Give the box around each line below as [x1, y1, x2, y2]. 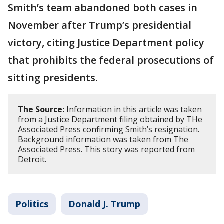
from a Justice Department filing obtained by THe [18, 114, 202, 125]
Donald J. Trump [68, 198, 140, 210]
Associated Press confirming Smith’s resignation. [18, 124, 199, 135]
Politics [15, 198, 48, 210]
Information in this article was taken [64, 104, 202, 115]
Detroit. [18, 154, 48, 165]
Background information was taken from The [18, 134, 188, 145]
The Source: [18, 104, 64, 115]
